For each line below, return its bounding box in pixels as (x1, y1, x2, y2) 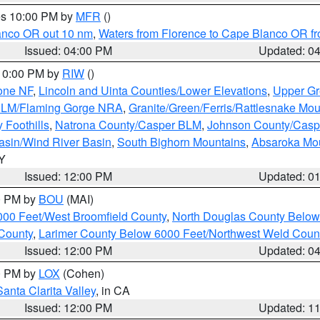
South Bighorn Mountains (117, 134, 246, 150)
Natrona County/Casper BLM (55, 116, 201, 133)
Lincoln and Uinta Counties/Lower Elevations (39, 82, 267, 99)
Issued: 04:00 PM (24, 42, 113, 59)
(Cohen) (60, 265, 104, 281)
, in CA (96, 282, 130, 299)
